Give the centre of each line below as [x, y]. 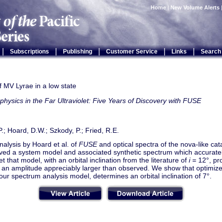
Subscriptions [29, 52]
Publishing [77, 52]
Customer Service [132, 52]
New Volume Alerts [195, 7]
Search [211, 52]
